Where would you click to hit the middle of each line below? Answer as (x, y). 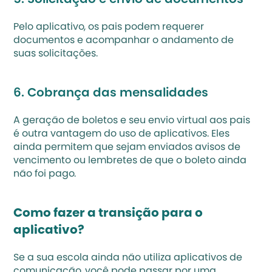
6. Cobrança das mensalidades (111, 93)
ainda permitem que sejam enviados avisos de (127, 147)
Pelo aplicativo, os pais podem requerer (109, 27)
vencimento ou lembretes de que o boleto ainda (130, 161)
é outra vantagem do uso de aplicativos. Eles (122, 134)
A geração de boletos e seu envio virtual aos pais (132, 121)
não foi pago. (45, 174)
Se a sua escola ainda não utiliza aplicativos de (128, 258)
